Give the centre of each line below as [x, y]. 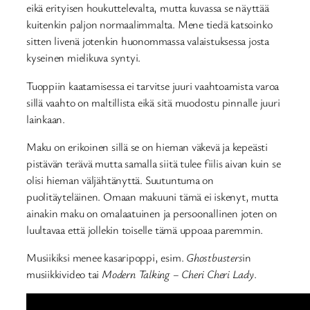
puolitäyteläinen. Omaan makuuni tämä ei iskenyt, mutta [153, 196]
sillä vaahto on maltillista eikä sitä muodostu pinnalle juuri [153, 102]
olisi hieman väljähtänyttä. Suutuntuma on [120, 180]
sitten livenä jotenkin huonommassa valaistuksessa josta [148, 41]
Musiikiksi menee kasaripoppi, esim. [107, 258]
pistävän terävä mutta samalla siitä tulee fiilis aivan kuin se [154, 163]
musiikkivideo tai [64, 274]
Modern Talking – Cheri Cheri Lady [178, 274]
